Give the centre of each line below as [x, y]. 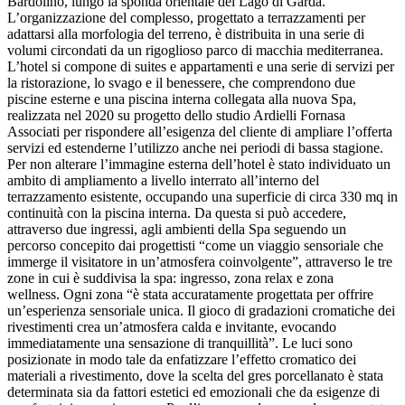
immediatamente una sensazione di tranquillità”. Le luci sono [180, 344]
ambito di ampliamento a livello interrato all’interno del [163, 181]
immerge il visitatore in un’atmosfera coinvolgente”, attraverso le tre [200, 262]
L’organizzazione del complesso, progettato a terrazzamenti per [186, 18]
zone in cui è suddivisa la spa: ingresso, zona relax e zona [170, 278]
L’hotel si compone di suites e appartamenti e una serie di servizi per [201, 67]
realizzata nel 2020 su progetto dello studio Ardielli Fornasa [176, 116]
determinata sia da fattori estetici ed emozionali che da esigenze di [193, 392]
